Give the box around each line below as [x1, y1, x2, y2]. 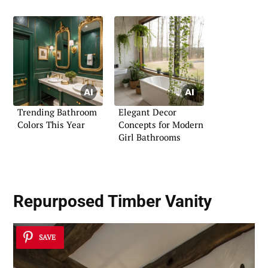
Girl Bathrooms [118, 131, 181, 144]
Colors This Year [17, 118, 85, 131]
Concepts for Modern [118, 118, 203, 131]
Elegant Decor [118, 106, 176, 118]
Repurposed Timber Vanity [13, 191, 212, 212]
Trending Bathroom [17, 106, 97, 118]
